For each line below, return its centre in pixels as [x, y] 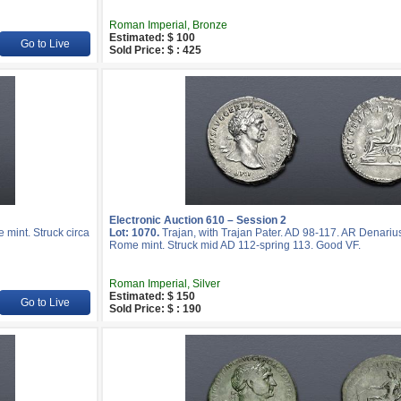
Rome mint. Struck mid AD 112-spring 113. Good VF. [235, 245]
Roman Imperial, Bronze [168, 25]
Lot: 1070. [134, 233]
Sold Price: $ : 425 [155, 50]
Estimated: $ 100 [152, 38]
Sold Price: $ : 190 [155, 309]
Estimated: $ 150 [152, 296]
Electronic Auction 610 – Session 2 [198, 220]
